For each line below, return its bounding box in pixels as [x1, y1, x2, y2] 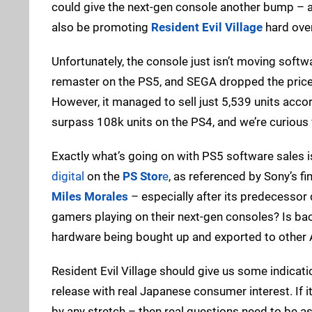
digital [52, 169, 84, 183]
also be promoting [52, 19, 151, 34]
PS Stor [123, 169, 162, 183]
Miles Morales [52, 189, 128, 203]
